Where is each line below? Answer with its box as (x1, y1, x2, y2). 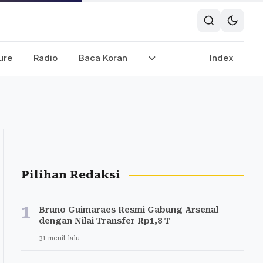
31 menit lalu (39, 234, 80, 242)
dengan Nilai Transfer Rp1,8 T (39, 216, 170, 225)
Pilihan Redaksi (21, 168, 120, 181)
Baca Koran (79, 52, 127, 63)
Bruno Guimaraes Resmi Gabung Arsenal (39, 205, 218, 214)
